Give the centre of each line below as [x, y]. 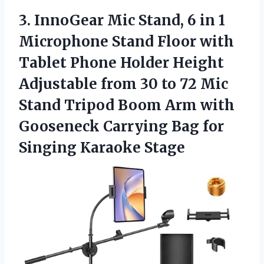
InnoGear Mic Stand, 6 [115, 21]
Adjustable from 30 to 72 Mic [123, 84]
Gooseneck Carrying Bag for [121, 127]
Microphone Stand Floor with [126, 42]
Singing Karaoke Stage [102, 148]
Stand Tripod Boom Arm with [127, 105]
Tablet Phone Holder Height [121, 63]
